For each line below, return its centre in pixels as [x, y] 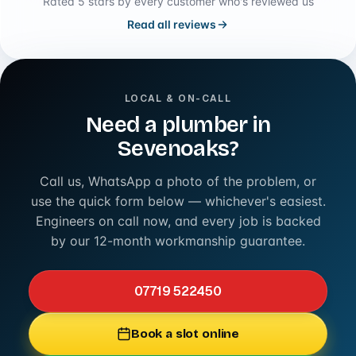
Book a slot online [185, 334]
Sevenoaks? [178, 149]
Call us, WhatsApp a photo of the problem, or [178, 182]
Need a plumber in [178, 125]
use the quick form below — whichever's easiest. [178, 201]
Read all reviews [172, 25]
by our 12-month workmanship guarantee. [178, 241]
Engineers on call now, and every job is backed [178, 221]
